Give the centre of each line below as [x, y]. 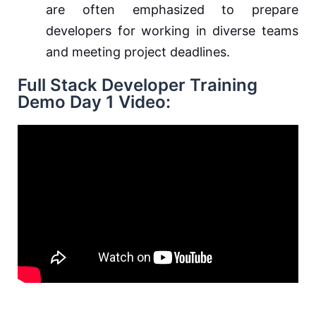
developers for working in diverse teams [172, 31]
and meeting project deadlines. [138, 52]
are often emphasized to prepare [172, 10]
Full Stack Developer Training [138, 85]
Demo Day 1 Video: [94, 102]
